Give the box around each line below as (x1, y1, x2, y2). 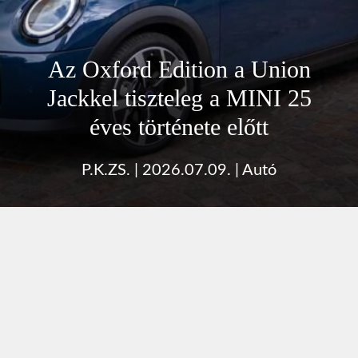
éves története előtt (89, 113, 268, 140)
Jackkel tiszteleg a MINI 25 (46, 84, 312, 111)
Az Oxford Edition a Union (47, 55, 311, 82)
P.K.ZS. (82, 161, 130, 178)
